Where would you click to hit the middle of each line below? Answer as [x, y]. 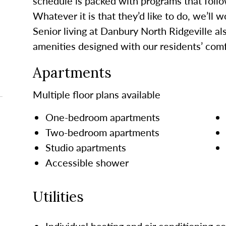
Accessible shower [87, 162]
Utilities [58, 196]
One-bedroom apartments [102, 117]
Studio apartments [86, 147]
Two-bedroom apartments [102, 132]
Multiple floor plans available [96, 94]
